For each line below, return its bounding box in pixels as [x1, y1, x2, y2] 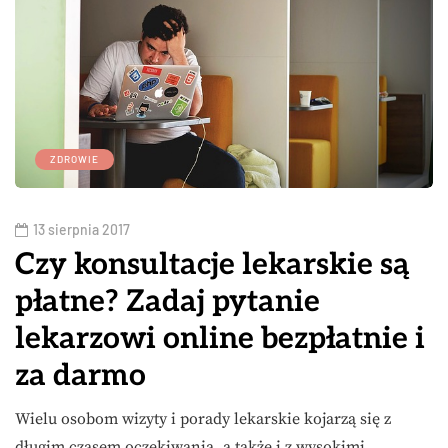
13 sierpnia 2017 [33, 220, 130, 238]
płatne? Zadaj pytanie [15, 283, 320, 320]
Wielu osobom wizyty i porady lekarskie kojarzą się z [15, 408, 391, 429]
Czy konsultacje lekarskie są [15, 246, 410, 283]
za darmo [15, 357, 146, 394]
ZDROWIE [50, 152, 99, 165]
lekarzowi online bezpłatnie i [15, 320, 425, 357]
